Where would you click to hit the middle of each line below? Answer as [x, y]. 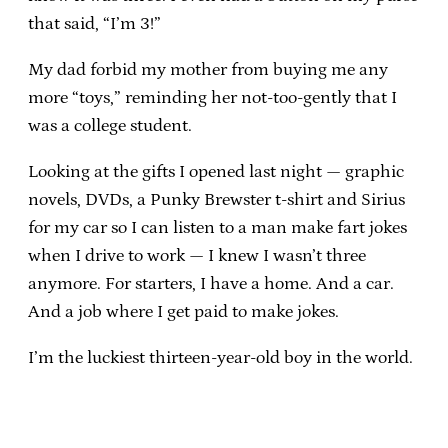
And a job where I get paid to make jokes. [183, 311]
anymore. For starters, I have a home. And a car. [211, 283]
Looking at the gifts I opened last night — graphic [216, 171]
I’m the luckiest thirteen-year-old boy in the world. [220, 357]
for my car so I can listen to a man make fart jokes [217, 227]
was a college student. [110, 125]
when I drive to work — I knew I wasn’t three [197, 255]
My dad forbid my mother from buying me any [208, 69]
